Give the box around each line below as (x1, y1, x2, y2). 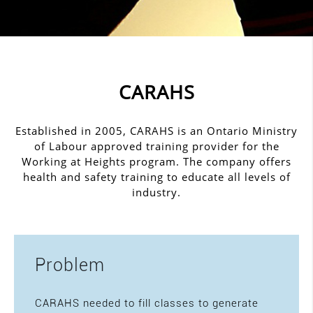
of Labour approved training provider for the (34, 139, 279, 153)
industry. (132, 185, 181, 199)
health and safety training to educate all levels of (22, 170, 291, 184)
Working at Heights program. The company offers (22, 154, 291, 168)
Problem (35, 255, 105, 275)
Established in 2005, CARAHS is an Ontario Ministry (15, 124, 298, 138)
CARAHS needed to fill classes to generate (35, 297, 259, 310)
